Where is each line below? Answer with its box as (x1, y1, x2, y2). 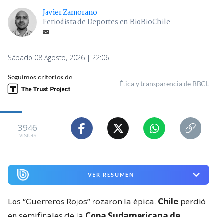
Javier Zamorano (43, 7, 97, 19)
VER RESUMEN (87, 171, 134, 178)
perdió (178, 196, 206, 207)
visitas (19, 130, 36, 139)
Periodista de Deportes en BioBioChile (43, 16, 170, 29)
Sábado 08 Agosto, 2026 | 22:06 (8, 53, 109, 62)
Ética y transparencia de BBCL (119, 79, 209, 88)
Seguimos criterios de (8, 73, 72, 81)
